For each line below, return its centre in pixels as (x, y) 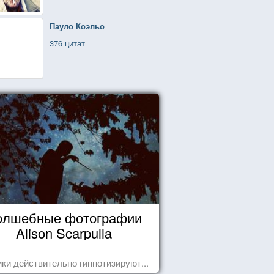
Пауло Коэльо (77, 26)
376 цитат (67, 43)
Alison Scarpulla (64, 233)
